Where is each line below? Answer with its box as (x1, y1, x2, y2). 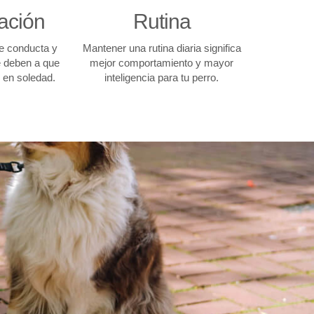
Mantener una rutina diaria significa (82, 42, 241, 54)
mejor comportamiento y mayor (90, 57, 234, 69)
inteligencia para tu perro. (104, 71, 219, 83)
